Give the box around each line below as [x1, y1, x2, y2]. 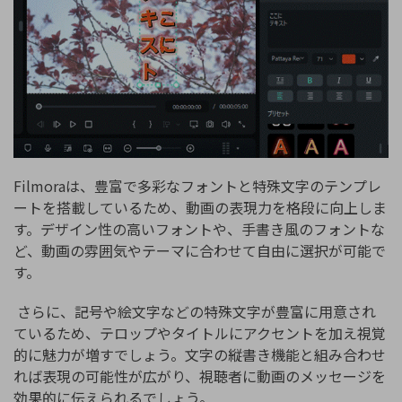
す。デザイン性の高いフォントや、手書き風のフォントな [13, 218, 385, 240]
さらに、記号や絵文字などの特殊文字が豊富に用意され [13, 300, 376, 322]
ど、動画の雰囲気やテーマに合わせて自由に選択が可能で [13, 240, 386, 262]
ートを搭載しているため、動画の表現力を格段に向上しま [13, 197, 387, 219]
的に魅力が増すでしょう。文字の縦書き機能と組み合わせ [13, 343, 386, 365]
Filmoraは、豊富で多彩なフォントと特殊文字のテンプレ [13, 175, 381, 197]
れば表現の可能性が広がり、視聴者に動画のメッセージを [13, 364, 386, 387]
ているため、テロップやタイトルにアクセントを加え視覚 [13, 321, 386, 344]
